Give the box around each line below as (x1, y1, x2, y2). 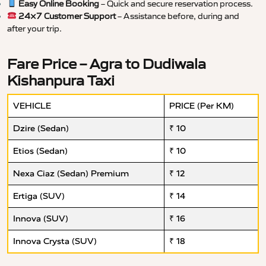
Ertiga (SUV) (13, 191, 65, 202)
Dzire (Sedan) (13, 123, 69, 134)
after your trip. (7, 23, 62, 34)
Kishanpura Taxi (7, 72, 115, 90)
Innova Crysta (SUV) (13, 236, 97, 247)
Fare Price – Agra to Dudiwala (7, 55, 206, 73)
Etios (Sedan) (13, 146, 68, 157)
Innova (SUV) (13, 214, 68, 224)
